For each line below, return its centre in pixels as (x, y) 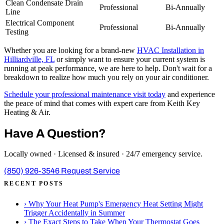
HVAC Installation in (170, 50)
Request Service (90, 171)
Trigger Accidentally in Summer (74, 212)
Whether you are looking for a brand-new (70, 50)
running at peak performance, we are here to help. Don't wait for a (108, 68)
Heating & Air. (27, 112)
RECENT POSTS (34, 183)
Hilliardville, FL (29, 59)
